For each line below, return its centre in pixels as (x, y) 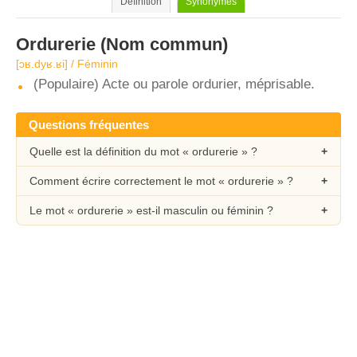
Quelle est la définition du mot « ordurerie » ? (143, 151)
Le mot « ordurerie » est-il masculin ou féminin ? (151, 210)
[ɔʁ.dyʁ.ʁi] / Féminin (67, 64)
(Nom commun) (162, 44)
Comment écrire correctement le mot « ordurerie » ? (161, 181)
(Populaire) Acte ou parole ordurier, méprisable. (174, 84)
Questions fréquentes (89, 125)
